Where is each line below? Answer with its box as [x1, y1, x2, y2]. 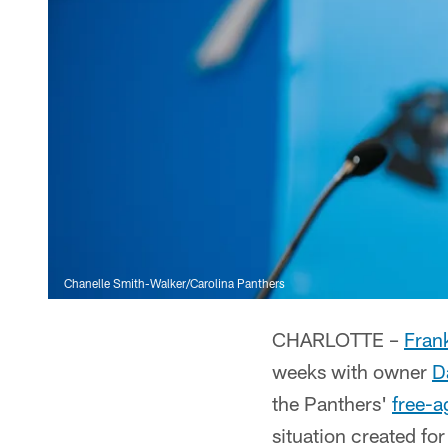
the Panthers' [272, 391, 392, 415]
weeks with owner [272, 359, 432, 383]
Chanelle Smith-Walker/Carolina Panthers [64, 276, 285, 290]
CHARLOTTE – [272, 327, 404, 351]
